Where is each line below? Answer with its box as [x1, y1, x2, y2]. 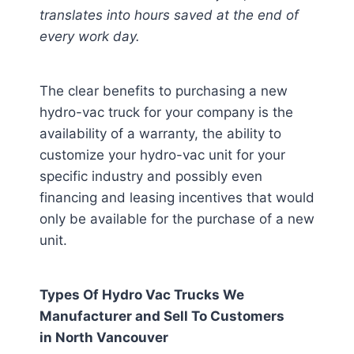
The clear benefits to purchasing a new [40, 83, 288, 99]
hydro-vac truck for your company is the [40, 104, 293, 120]
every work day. [40, 28, 140, 44]
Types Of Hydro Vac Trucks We [40, 287, 244, 303]
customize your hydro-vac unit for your [40, 147, 285, 163]
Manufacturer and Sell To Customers [40, 308, 284, 324]
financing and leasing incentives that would [40, 190, 314, 205]
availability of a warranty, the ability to [40, 126, 281, 141]
